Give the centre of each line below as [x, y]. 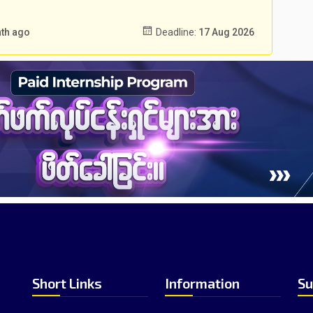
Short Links [67, 283]
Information [202, 283]
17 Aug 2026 [226, 32]
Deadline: [176, 32]
